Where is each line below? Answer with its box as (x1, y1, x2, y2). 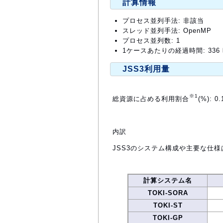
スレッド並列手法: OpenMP (122, 26, 212, 34)
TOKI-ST (153, 202, 183, 210)
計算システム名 (143, 177, 192, 185)
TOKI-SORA (147, 189, 188, 197)
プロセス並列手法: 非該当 (122, 16, 204, 24)
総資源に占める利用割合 (112, 95, 189, 103)
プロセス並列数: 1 (122, 36, 180, 44)
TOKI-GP (152, 214, 183, 222)
